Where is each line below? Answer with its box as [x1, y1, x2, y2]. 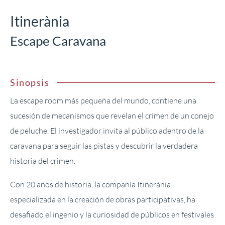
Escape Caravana [10, 33, 106, 49]
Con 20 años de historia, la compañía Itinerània [10, 179, 171, 189]
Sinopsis [10, 77, 49, 88]
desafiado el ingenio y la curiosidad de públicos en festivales [10, 209, 214, 219]
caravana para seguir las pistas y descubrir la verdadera [10, 141, 198, 151]
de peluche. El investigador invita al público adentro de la [10, 126, 204, 136]
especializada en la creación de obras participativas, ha [10, 194, 195, 204]
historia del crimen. [10, 156, 75, 166]
